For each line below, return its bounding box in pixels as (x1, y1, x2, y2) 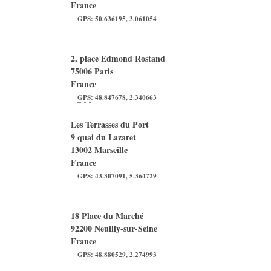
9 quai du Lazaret (71, 131, 136, 143)
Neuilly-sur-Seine (94, 222, 157, 235)
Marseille (94, 143, 128, 156)
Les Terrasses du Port (71, 118, 149, 131)
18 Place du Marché (71, 209, 143, 222)
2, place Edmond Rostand (71, 52, 165, 65)
